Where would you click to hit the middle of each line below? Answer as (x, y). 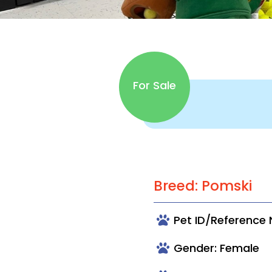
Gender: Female (217, 248)
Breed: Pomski (203, 185)
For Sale (154, 85)
